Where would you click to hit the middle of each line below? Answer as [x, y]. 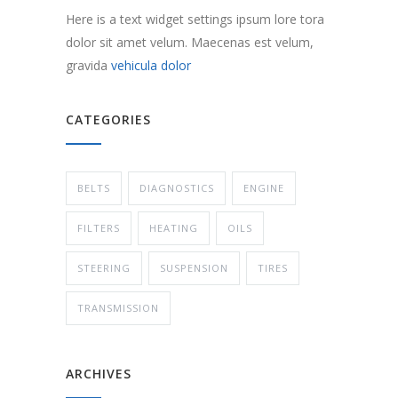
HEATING [174, 228]
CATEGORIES [108, 120]
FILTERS [99, 228]
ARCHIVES [99, 374]
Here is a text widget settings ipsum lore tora [195, 20]
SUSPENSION [194, 268]
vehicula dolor [151, 66]
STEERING [104, 268]
